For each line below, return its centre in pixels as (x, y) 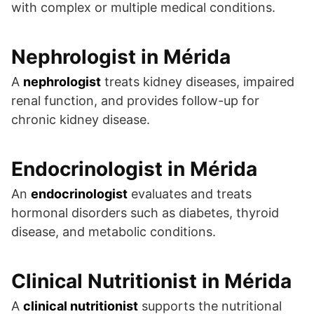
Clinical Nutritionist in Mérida (151, 281)
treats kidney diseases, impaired (198, 82)
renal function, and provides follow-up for (135, 101)
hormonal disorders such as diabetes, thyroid (145, 213)
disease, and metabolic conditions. (114, 232)
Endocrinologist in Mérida (134, 169)
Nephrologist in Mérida (121, 57)
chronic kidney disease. (81, 120)
